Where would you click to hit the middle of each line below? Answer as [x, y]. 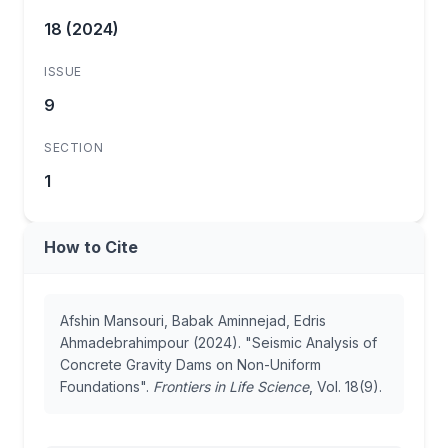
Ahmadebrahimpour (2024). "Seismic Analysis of [218, 342]
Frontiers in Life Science [231, 386]
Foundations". [106, 386]
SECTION [74, 147]
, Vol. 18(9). [345, 386]
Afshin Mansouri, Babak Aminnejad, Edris [193, 320]
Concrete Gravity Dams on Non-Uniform [190, 364]
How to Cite [91, 247]
